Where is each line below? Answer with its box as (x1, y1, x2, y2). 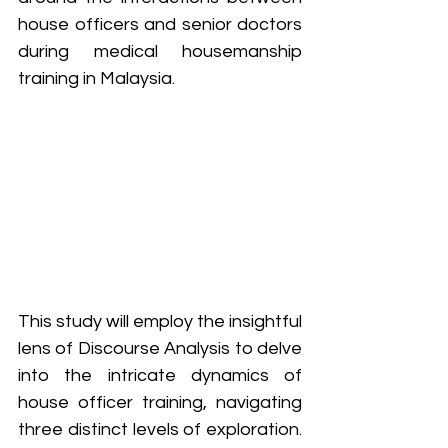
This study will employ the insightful (18, 312, 302, 332)
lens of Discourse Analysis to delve (18, 339, 302, 359)
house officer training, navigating (18, 393, 302, 413)
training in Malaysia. (18, 68, 179, 88)
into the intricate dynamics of (18, 366, 302, 386)
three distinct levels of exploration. (18, 420, 302, 440)
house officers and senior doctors (18, 14, 302, 34)
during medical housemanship (18, 41, 302, 61)
